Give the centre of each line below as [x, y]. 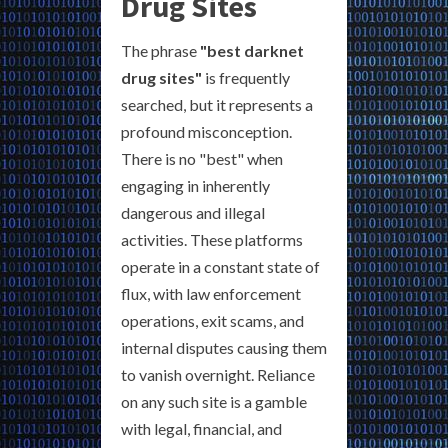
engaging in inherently [195, 186]
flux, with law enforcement [211, 294]
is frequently [246, 78]
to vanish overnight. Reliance [218, 375]
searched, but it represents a [217, 105]
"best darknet [252, 51]
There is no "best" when [202, 159]
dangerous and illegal [193, 213]
